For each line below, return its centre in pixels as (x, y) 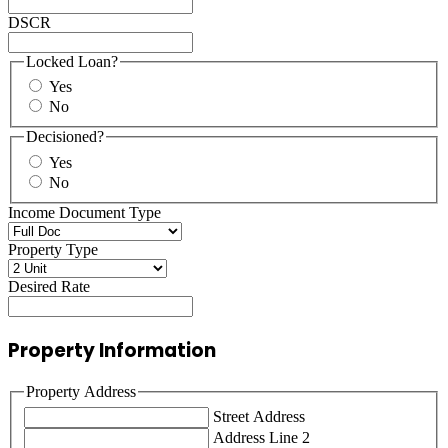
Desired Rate (49, 286)
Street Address (259, 416)
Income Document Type (84, 212)
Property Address (81, 392)
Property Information (112, 350)
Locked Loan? (72, 61)
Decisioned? (65, 137)
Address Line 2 (261, 437)
